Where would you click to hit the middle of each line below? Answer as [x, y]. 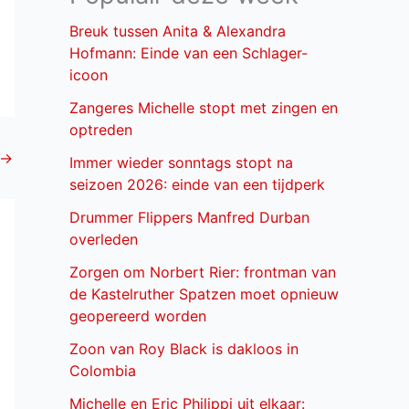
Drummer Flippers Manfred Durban [189, 218]
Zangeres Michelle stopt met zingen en [204, 108]
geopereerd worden [138, 316]
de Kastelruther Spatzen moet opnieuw [204, 294]
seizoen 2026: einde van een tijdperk [197, 185]
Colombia [103, 371]
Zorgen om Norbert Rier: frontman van [203, 273]
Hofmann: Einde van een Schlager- [189, 53]
